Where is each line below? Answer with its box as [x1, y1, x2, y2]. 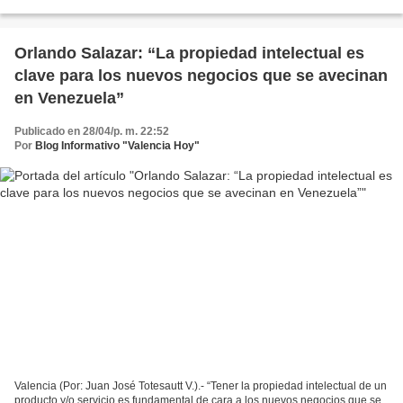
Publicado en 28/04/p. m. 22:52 [14, 124, 169, 138]
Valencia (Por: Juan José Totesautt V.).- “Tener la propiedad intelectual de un [14, 380, 387, 393]
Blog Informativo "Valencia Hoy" [35, 139, 200, 152]
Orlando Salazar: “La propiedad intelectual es [14, 43, 364, 62]
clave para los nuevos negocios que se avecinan [14, 66, 388, 85]
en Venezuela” [14, 88, 124, 107]
